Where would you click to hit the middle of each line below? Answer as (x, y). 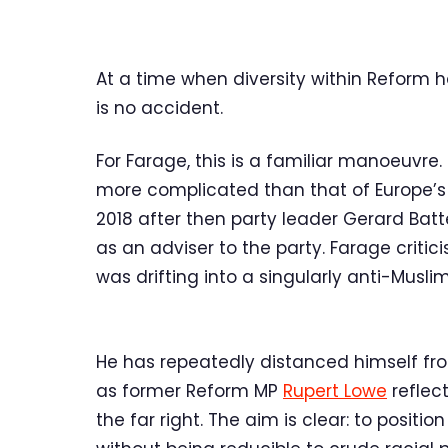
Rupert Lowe (335, 390)
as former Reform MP (189, 390)
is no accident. (159, 107)
